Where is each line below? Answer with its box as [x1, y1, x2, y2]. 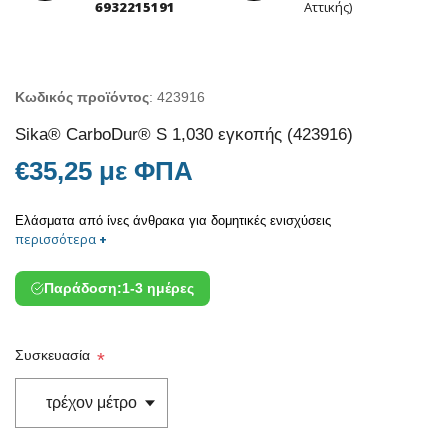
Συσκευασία [15, 347, 90, 364]
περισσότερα [15, 229, 99, 248]
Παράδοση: [44, 279, 123, 296]
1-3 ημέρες [122, 279, 195, 296]
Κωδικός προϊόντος [15, 88, 149, 105]
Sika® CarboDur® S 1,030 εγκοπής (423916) [15, 123, 353, 144]
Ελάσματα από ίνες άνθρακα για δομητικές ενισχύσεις [15, 212, 331, 228]
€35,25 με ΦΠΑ [15, 155, 193, 186]
